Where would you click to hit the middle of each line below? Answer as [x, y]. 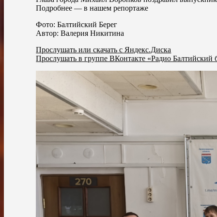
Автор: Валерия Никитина [80, 33]
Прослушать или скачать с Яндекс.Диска [104, 49]
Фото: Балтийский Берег [77, 24]
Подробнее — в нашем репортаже [92, 8]
